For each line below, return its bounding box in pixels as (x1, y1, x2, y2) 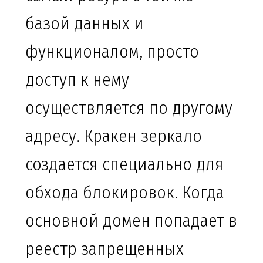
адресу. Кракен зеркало (25, 126, 202, 147)
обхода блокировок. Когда (25, 182, 224, 204)
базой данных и (25, 13, 144, 35)
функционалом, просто (25, 41, 199, 63)
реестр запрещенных (25, 238, 184, 260)
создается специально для (25, 154, 224, 176)
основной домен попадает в (25, 210, 237, 232)
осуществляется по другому (25, 97, 232, 119)
